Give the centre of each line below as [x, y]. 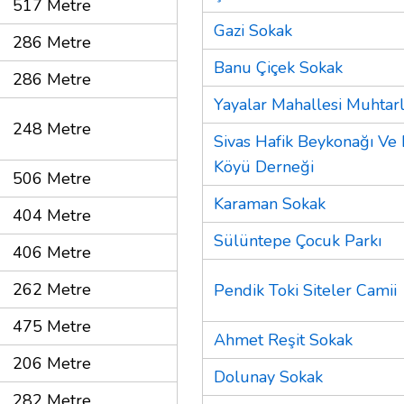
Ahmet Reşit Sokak [283, 340]
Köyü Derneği [264, 166]
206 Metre [52, 363]
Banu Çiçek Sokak [278, 67]
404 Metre [52, 215]
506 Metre [52, 178]
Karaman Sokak [270, 203]
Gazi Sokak [253, 30]
